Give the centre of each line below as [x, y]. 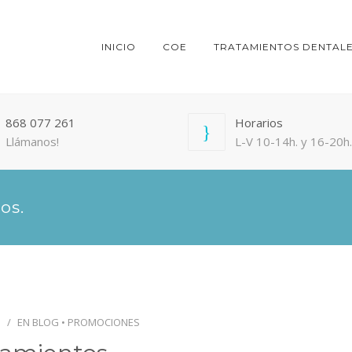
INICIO [119, 47]
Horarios [259, 123]
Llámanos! [32, 141]
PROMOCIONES [104, 322]
